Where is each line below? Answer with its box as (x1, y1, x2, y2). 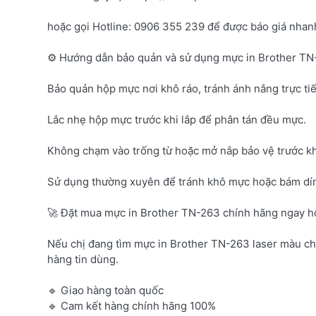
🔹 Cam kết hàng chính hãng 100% (47, 298, 216, 312)
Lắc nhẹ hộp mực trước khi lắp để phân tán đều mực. (47, 112, 306, 126)
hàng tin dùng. (47, 252, 119, 266)
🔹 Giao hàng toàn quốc (47, 283, 164, 297)
